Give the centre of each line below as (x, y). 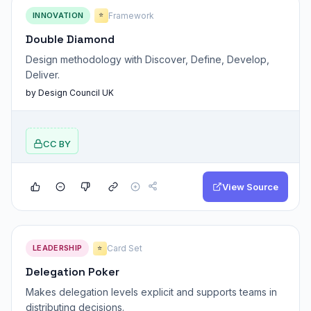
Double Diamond (70, 39)
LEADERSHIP (58, 248)
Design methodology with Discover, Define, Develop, (148, 59)
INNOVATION (58, 15)
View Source (250, 187)
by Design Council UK (70, 93)
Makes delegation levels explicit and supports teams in (151, 292)
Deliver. (43, 74)
